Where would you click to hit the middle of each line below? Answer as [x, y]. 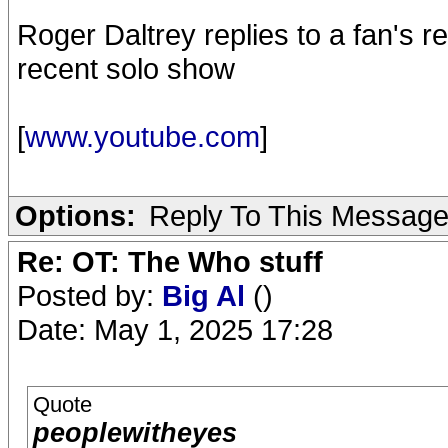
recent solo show [126, 68]
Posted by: [89, 295]
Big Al [207, 295]
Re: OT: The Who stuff [170, 261]
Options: [75, 215]
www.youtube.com [142, 136]
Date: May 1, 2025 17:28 [175, 329]
